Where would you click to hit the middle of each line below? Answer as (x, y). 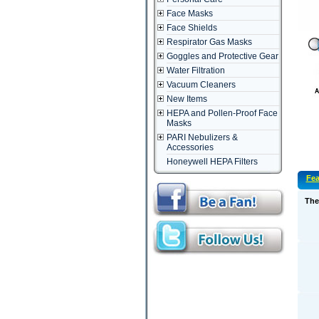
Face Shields (192, 28)
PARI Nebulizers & (202, 137)
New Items (187, 99)
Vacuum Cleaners (201, 85)
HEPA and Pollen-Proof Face (222, 113)
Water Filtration (195, 70)
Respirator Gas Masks (209, 42)
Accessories (190, 147)
